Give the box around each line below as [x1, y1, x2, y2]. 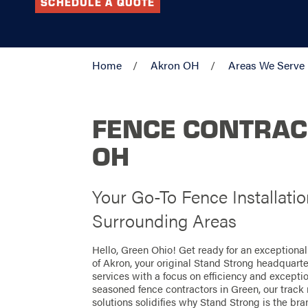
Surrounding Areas [92, 208, 237, 234]
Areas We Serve [228, 56, 305, 73]
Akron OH [151, 56, 200, 73]
